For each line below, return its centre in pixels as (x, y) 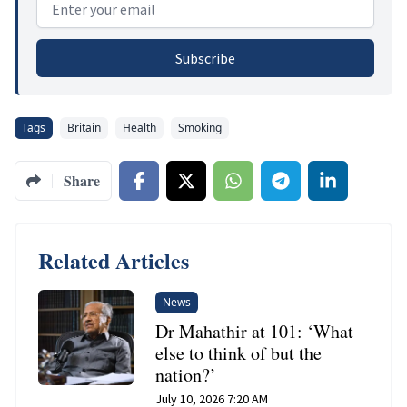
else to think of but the (239, 352)
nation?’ (186, 374)
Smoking (200, 127)
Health (139, 127)
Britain (84, 127)
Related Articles (114, 260)
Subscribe (205, 58)
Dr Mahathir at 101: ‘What (255, 331)
